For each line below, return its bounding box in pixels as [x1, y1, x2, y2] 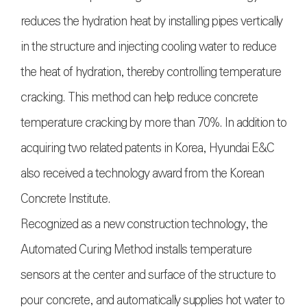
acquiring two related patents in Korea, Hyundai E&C [21, 138, 274, 158]
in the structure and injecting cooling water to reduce [21, 37, 276, 57]
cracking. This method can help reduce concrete [21, 88, 258, 108]
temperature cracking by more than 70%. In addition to [21, 113, 286, 133]
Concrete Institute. [21, 189, 110, 209]
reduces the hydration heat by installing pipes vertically [21, 12, 282, 32]
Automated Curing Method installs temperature [21, 240, 251, 260]
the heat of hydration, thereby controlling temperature [21, 62, 281, 82]
